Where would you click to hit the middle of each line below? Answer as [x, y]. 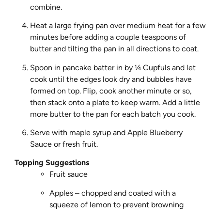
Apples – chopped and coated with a [113, 193]
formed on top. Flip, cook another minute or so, [111, 91]
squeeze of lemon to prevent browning [117, 204]
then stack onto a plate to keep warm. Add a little [115, 102]
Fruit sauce [69, 174]
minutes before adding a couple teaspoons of [108, 37]
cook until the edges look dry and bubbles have [111, 79]
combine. [46, 7]
